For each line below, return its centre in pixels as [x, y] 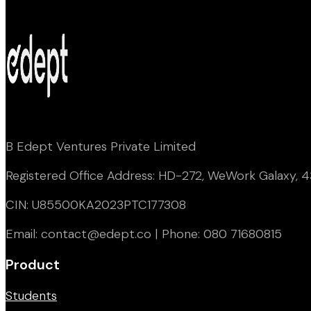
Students [31, 295]
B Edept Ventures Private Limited [101, 146]
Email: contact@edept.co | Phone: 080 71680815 [144, 234]
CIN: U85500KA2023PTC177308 [96, 204]
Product [33, 264]
